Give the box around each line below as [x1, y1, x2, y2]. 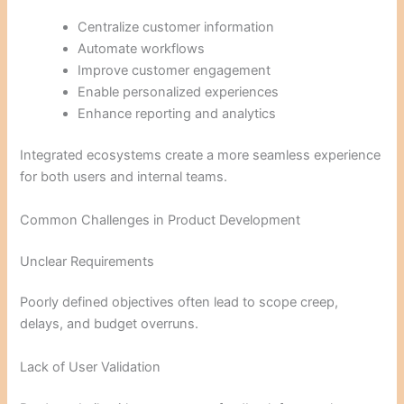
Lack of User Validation [20, 358, 161, 375]
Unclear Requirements [20, 252, 155, 270]
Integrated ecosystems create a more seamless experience [20, 147, 381, 164]
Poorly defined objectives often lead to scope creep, [20, 294, 339, 311]
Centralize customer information [78, 19, 275, 36]
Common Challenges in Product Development [20, 211, 301, 228]
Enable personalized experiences [78, 84, 280, 101]
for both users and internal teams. [20, 169, 228, 186]
